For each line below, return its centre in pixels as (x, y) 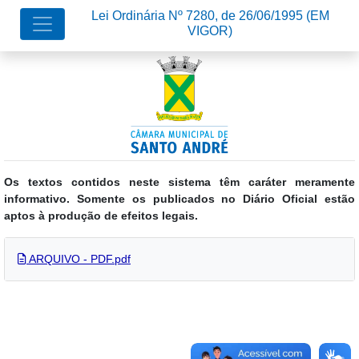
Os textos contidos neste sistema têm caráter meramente (179, 182)
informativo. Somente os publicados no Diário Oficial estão (179, 199)
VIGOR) (210, 31)
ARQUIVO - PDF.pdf (79, 259)
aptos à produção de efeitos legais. (101, 216)
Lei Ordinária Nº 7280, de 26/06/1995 (198, 16)
